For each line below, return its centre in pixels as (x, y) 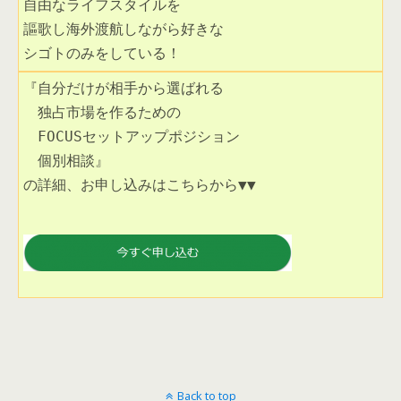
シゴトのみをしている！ (102, 54)
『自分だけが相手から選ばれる (124, 89)
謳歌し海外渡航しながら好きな (124, 30)
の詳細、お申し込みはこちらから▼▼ (140, 185)
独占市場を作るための (102, 113)
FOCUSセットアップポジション (132, 137)
